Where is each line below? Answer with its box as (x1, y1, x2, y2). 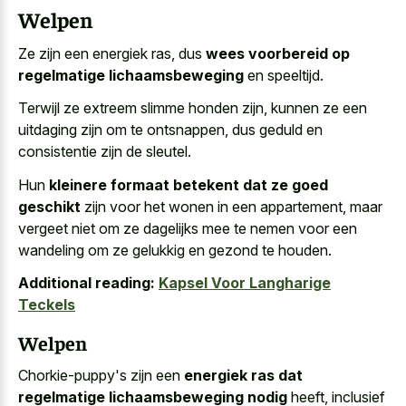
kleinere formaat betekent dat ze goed (49, 175, 328, 194)
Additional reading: (18, 274, 155, 293)
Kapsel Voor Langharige (159, 274, 331, 293)
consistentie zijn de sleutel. (18, 142, 191, 161)
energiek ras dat (184, 366, 303, 385)
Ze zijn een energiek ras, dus (18, 43, 206, 63)
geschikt (18, 197, 81, 216)
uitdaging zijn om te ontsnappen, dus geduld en (18, 121, 323, 140)
